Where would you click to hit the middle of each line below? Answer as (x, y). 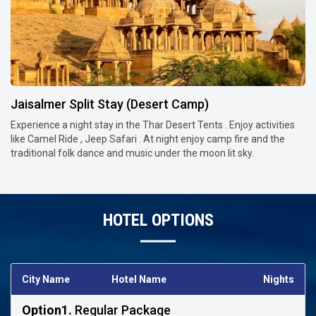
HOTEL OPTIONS (158, 220)
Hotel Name (139, 279)
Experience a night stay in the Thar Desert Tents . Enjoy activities (153, 124)
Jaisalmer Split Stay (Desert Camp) (110, 104)
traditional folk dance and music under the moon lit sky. (134, 153)
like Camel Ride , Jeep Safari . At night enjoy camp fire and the (148, 139)
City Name (46, 279)
